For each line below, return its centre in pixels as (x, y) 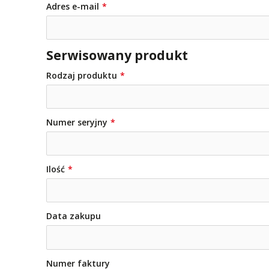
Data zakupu (74, 216)
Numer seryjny (77, 122)
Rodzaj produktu (82, 75)
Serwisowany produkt (117, 55)
